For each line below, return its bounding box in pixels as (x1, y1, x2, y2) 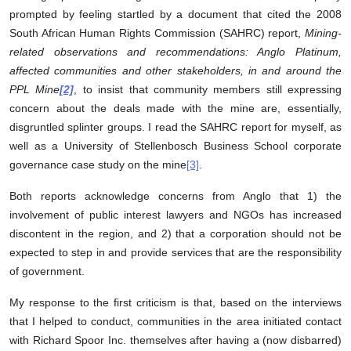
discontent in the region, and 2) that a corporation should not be (9, 227, 342, 241)
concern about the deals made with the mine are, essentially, (9, 102, 342, 115)
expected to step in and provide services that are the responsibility (9, 246, 342, 259)
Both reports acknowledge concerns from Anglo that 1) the (9, 190, 342, 203)
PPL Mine (9, 83, 60, 96)
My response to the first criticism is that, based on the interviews (9, 296, 342, 309)
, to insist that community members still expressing (74, 83, 342, 96)
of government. (9, 265, 85, 278)
